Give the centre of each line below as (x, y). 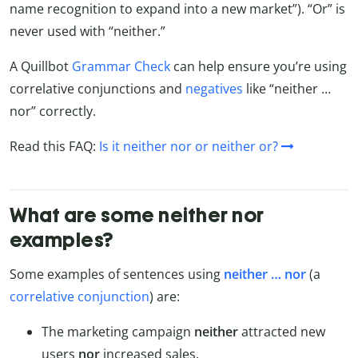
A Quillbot (41, 67)
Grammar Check (121, 67)
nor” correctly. (53, 111)
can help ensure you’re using (259, 67)
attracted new (282, 332)
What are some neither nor (137, 215)
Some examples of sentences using (117, 274)
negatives (214, 89)
